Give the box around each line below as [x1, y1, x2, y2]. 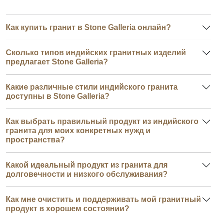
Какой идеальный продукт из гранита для [6, 160, 168, 169]
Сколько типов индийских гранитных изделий [6, 48, 186, 57]
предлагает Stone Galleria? [6, 57, 108, 66]
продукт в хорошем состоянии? [6, 204, 129, 213]
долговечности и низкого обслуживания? [6, 170, 168, 178]
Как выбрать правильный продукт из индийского [6, 117, 199, 125]
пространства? [6, 135, 65, 144]
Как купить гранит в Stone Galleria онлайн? [6, 23, 171, 31]
